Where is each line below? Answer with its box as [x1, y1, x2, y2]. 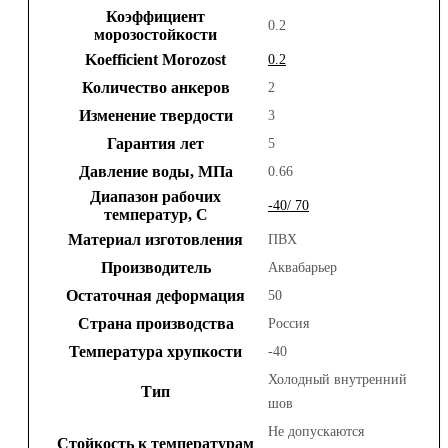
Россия [268, 315, 309, 331]
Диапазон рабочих [90, 187, 221, 205]
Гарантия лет [107, 134, 204, 152]
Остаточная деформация [66, 286, 245, 304]
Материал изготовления [68, 230, 243, 248]
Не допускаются [268, 423, 364, 439]
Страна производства [77, 314, 234, 332]
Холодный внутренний [268, 371, 407, 387]
